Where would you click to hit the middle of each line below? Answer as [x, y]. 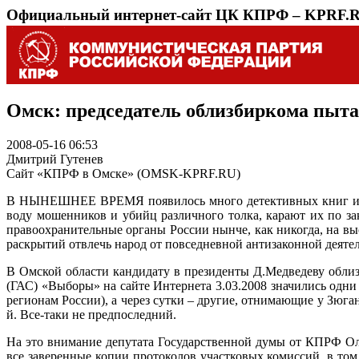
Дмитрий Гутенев [55, 159]
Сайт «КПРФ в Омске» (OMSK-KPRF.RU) [123, 173]
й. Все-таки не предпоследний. [91, 314]
